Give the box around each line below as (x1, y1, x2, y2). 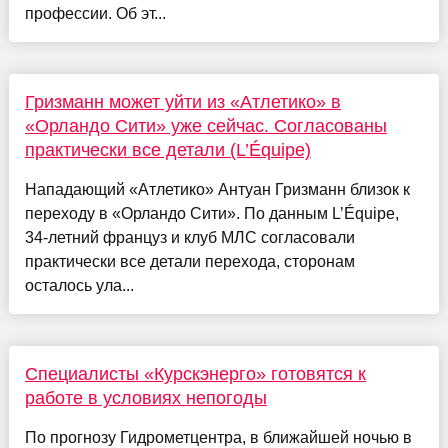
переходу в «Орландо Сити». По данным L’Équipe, (24, 205, 399, 223)
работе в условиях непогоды (24, 388, 267, 409)
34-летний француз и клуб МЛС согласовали (24, 229, 355, 247)
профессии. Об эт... (24, 5, 166, 23)
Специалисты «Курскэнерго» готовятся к (24, 364, 366, 385)
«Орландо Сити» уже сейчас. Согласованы (24, 116, 387, 137)
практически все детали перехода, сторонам (24, 253, 355, 271)
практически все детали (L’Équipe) (24, 140, 311, 161)
